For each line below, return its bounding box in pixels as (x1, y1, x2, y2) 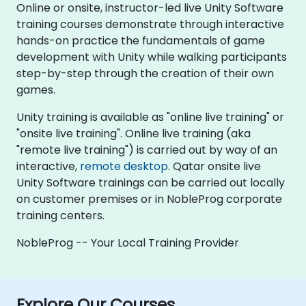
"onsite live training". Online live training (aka (16, 126, 251, 141)
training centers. (16, 208, 105, 223)
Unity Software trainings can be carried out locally (16, 175, 285, 191)
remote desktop (80, 158, 168, 174)
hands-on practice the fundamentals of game (16, 33, 265, 48)
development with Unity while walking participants (16, 49, 287, 65)
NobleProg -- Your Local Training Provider (16, 235, 239, 251)
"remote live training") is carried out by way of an (16, 142, 277, 158)
